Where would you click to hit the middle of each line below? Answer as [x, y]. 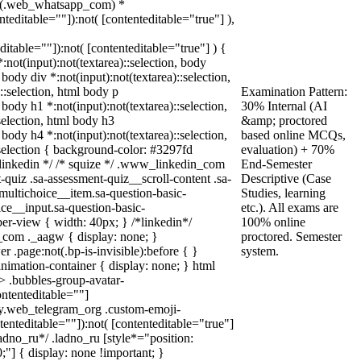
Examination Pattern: [294, 91]
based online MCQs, [293, 135]
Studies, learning [283, 193]
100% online [273, 222]
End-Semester [276, 164]
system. [260, 251]
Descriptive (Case [286, 178]
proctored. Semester [291, 237]
